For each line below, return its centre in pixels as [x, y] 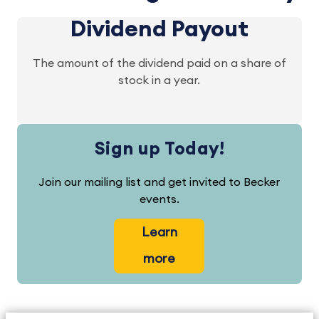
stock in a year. [159, 80]
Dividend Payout [159, 29]
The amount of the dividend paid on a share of [159, 63]
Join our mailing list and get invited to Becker [159, 182]
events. [159, 199]
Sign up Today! [159, 149]
